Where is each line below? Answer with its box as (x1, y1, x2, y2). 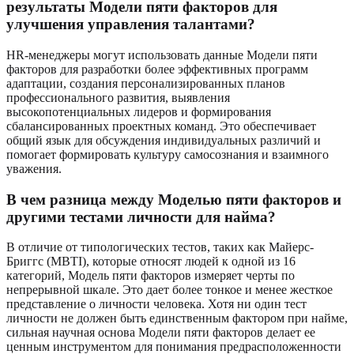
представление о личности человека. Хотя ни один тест (6, 297, 307, 311)
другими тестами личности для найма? (6, 208, 276, 225)
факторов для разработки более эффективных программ (6, 62, 308, 76)
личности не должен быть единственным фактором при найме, (6, 311, 348, 326)
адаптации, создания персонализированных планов (6, 76, 285, 90)
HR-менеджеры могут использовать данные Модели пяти (6, 47, 318, 62)
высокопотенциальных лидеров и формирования (6, 104, 271, 119)
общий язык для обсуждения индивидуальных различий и (6, 133, 321, 147)
